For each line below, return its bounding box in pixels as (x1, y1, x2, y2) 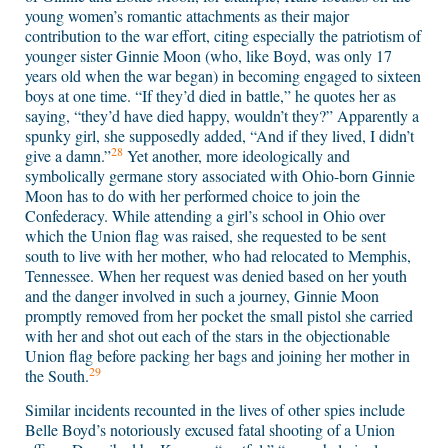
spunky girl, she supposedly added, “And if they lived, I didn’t (25, 125, 414, 147)
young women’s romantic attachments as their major (25, 5, 349, 27)
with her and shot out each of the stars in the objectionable (25, 325, 390, 347)
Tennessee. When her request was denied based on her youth (25, 265, 407, 287)
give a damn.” (25, 145, 111, 167)
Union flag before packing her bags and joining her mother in (25, 345, 410, 367)
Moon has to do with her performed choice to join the (25, 185, 360, 207)
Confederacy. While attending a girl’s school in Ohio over (25, 205, 385, 227)
